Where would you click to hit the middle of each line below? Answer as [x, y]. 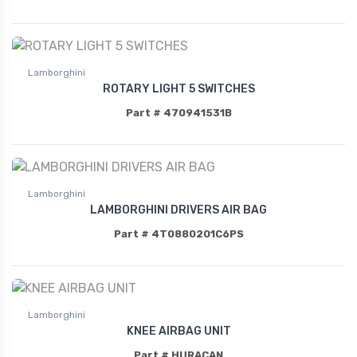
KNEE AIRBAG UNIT [178, 331]
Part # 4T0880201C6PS [178, 233]
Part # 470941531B [178, 112]
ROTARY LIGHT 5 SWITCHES [178, 88]
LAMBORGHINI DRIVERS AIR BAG [178, 210]
